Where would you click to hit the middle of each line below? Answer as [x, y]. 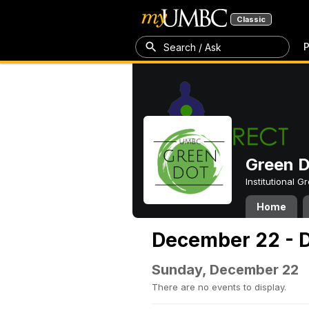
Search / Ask [192, 47]
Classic [251, 19]
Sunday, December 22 [225, 270]
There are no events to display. [219, 287]
